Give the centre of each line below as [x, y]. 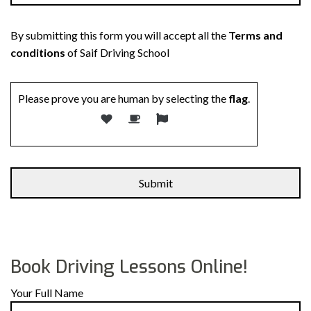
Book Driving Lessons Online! [129, 267]
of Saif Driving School [117, 53]
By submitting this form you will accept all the [119, 35]
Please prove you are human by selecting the [122, 99]
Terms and [255, 35]
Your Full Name [47, 293]
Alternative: [41, 228]
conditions [38, 53]
